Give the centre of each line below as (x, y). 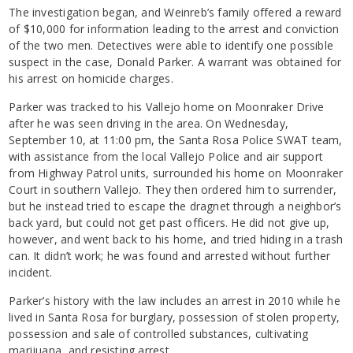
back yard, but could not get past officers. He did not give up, (169, 223)
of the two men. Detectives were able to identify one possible (171, 46)
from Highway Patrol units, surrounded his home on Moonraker (176, 173)
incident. (31, 273)
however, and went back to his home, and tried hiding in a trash (176, 240)
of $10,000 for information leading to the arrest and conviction (174, 29)
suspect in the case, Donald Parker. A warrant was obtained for (175, 62)
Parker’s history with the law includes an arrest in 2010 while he (175, 301)
